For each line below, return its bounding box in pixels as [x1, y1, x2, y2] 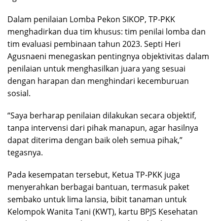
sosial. [7, 88, 31, 99]
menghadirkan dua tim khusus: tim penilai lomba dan [7, 26, 206, 37]
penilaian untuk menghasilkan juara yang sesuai [7, 63, 185, 74]
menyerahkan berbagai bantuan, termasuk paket [7, 182, 189, 193]
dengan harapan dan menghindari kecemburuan [7, 75, 189, 87]
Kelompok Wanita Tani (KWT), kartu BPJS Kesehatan [7, 206, 198, 218]
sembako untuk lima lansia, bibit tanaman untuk [7, 194, 186, 205]
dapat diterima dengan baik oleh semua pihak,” [7, 135, 183, 146]
